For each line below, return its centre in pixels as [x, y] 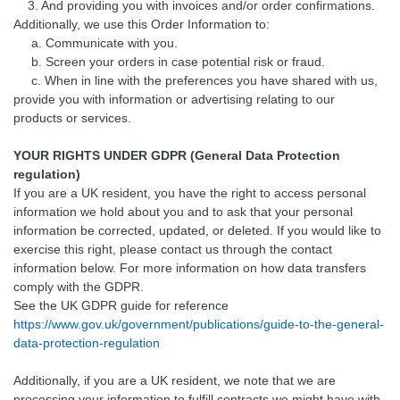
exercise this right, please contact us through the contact [173, 249]
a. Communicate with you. [96, 43]
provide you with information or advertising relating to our [174, 99]
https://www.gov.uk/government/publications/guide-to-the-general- [199, 324]
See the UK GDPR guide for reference [121, 305]
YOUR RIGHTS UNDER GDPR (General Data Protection [177, 155]
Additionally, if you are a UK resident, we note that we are [175, 380]
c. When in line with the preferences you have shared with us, [196, 80]
